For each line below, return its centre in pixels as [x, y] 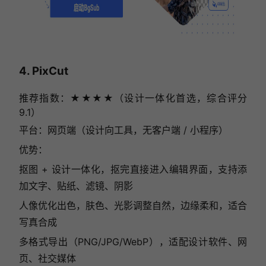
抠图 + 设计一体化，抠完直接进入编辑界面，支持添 [133, 169]
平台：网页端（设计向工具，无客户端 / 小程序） [123, 130]
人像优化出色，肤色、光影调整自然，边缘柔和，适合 [133, 205]
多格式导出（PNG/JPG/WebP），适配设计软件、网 [133, 241]
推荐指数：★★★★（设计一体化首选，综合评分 [133, 98]
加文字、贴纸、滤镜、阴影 [76, 186]
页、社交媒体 [47, 258]
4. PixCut [43, 71]
